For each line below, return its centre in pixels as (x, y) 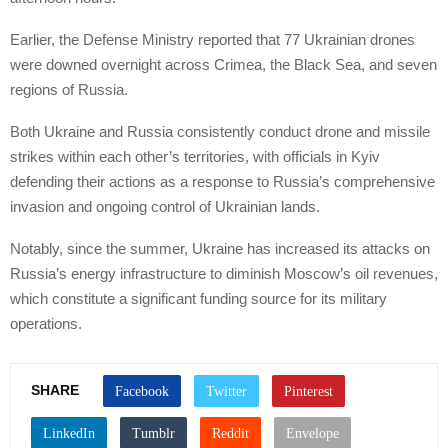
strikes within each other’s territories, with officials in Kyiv (195, 157)
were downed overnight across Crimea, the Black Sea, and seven (223, 65)
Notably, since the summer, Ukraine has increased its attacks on (220, 249)
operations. (46, 324)
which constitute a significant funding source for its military (198, 299)
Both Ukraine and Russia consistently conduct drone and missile (220, 132)
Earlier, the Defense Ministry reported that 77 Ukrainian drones (212, 40)
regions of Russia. (69, 90)
